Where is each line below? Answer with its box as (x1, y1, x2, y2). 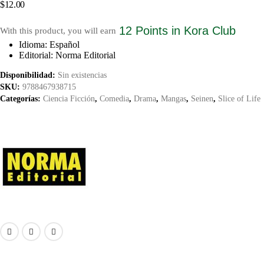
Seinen (191, 94, 213, 103)
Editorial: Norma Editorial (19, 50, 115, 60)
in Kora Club (168, 24, 236, 37)
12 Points (119, 24, 168, 37)
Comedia (100, 94, 129, 103)
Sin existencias (58, 70, 107, 80)
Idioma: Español (19, 39, 80, 49)
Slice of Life (218, 94, 260, 103)
